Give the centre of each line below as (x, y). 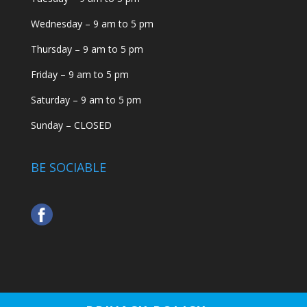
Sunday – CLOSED (71, 125)
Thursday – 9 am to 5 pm (87, 49)
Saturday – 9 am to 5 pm (86, 99)
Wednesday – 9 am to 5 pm (92, 23)
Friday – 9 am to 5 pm (79, 74)
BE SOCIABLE (68, 167)
